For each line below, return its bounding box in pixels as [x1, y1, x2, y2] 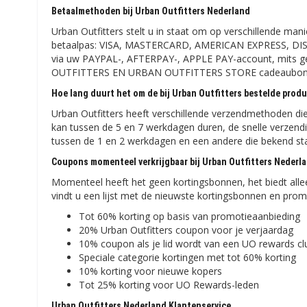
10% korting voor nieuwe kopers [79, 265, 223, 278]
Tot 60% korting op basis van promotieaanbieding [79, 210, 301, 223]
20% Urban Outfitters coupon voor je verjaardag [79, 223, 294, 236]
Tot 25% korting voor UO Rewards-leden [79, 278, 260, 291]
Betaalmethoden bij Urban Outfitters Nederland [51, 5, 251, 16]
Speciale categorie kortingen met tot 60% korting [79, 251, 297, 264]
